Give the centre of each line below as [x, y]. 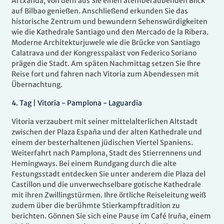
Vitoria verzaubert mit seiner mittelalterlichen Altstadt [104, 122]
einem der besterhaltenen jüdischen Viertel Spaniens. [102, 143]
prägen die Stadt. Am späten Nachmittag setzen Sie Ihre [106, 64]
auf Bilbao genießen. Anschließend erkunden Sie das [100, 11]
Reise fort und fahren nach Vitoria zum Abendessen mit [105, 74]
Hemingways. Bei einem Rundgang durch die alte [94, 164]
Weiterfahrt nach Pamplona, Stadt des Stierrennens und [106, 153]
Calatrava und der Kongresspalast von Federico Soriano [104, 53]
